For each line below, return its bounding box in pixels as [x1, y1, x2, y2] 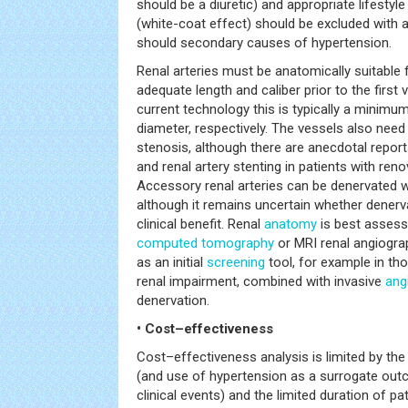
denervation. [137, 292, 209, 309]
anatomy [264, 216, 317, 232]
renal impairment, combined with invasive [137, 273, 385, 290]
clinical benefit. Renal [137, 216, 264, 232]
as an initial [137, 254, 207, 270]
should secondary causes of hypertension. [137, 35, 392, 51]
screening [207, 254, 265, 270]
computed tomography [137, 235, 274, 251]
